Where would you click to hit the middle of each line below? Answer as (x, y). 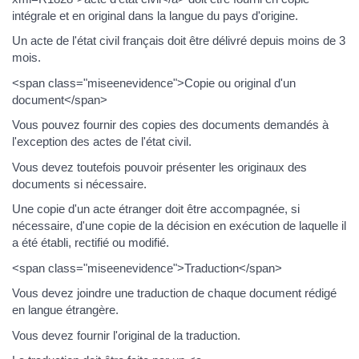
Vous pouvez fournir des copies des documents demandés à (170, 125)
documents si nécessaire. (79, 184)
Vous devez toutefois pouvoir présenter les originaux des (159, 167)
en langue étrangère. (65, 310)
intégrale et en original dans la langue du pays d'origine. (155, 15)
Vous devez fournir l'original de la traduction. (126, 335)
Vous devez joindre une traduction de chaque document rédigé (174, 293)
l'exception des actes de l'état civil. (102, 142)
